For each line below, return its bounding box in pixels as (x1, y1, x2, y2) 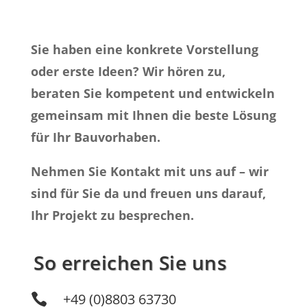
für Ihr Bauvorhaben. (30, 129, 160, 146)
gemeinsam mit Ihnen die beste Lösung (30, 107, 276, 124)
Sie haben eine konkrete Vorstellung (30, 41, 258, 58)
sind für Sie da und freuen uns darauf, (30, 185, 266, 202)
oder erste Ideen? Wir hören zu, (30, 63, 225, 80)
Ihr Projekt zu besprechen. (30, 207, 194, 224)
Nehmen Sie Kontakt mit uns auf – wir (30, 163, 269, 180)
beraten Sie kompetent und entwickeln (30, 85, 275, 102)
